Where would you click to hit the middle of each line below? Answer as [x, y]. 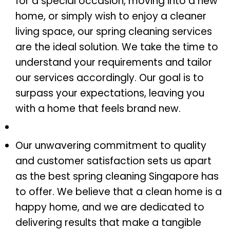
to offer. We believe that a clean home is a [119, 192]
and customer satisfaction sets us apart [113, 161]
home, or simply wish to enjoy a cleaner [111, 16]
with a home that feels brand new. [98, 109]
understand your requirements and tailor [114, 63]
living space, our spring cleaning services [114, 32]
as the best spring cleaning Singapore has [117, 177]
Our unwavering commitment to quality [111, 146]
